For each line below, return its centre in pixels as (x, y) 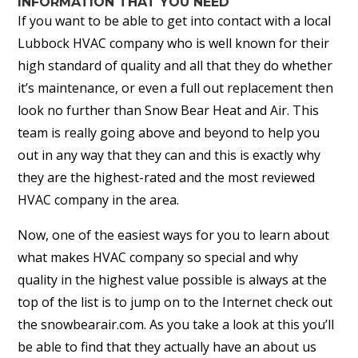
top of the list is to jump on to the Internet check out (175, 302)
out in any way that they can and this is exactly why (169, 155)
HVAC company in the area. (99, 200)
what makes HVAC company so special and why (158, 258)
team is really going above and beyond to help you (169, 133)
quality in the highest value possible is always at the (173, 280)
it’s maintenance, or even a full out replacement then (176, 88)
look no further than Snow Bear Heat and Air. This (169, 111)
